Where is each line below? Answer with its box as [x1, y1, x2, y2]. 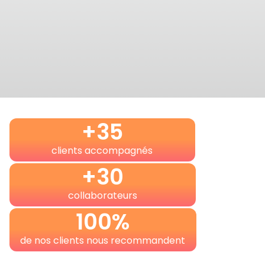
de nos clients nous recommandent [20, 234, 186, 247]
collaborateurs [67, 189, 137, 202]
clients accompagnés [51, 144, 153, 157]
